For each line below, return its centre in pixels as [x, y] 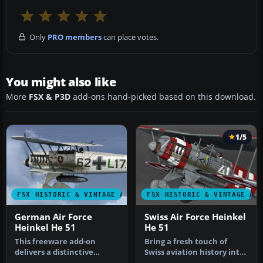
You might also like [61, 82]
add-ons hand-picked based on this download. [163, 97]
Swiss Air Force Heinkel [195, 217]
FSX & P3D [50, 97]
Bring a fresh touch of [186, 242]
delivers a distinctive [54, 252]
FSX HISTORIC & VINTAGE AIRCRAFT [87, 195]
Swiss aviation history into [194, 252]
